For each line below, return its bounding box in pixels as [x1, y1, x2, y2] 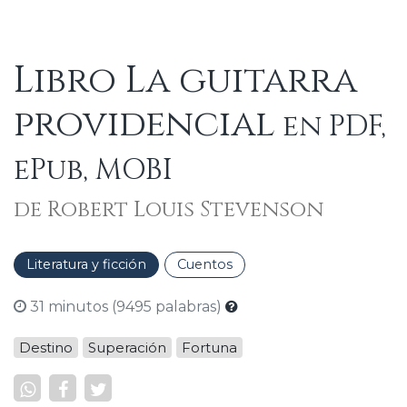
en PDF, [275, 106, 386, 146]
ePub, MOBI [14, 150, 173, 190]
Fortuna [182, 339, 237, 357]
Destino [19, 339, 73, 357]
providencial [14, 99, 275, 149]
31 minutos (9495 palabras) [26, 298, 225, 316]
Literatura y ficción [25, 256, 146, 273]
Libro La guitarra [14, 55, 357, 105]
